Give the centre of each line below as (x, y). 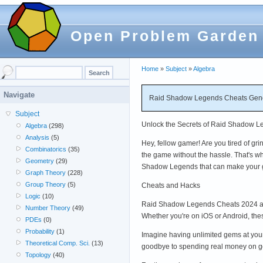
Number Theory (48, 208)
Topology (38, 255)
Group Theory (46, 184)
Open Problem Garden (165, 36)
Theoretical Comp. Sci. (58, 243)
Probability (40, 231)
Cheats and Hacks (171, 185)
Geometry (40, 161)
